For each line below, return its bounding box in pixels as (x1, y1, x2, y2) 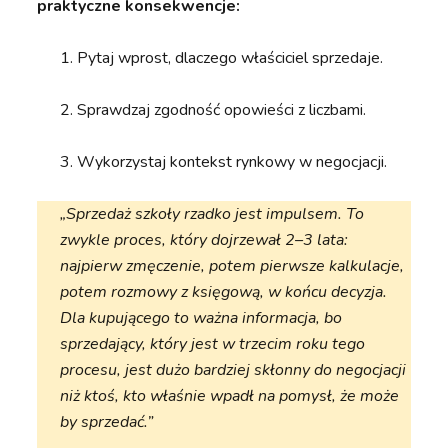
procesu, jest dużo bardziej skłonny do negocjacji (60, 359, 407, 382)
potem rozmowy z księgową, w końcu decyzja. (60, 281, 388, 304)
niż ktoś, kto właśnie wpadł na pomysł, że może (60, 385, 400, 408)
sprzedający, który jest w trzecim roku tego (60, 333, 366, 356)
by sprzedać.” (60, 411, 154, 434)
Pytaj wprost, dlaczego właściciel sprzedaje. (77, 47, 384, 70)
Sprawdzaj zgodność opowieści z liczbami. (77, 99, 367, 122)
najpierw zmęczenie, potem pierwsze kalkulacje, (60, 255, 405, 278)
